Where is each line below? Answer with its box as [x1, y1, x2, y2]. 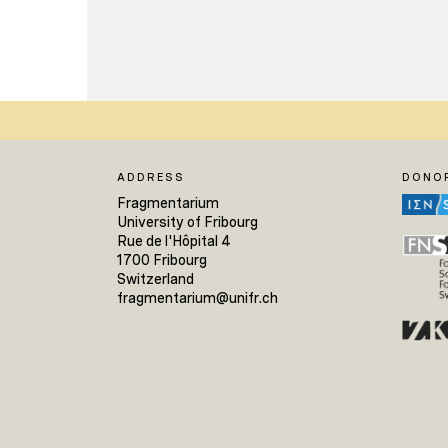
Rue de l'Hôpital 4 [117, 233, 231, 250]
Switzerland [117, 271, 194, 288]
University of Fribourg [117, 214, 258, 231]
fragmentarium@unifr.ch [117, 290, 278, 307]
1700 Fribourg [117, 252, 207, 269]
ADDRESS [117, 169, 185, 184]
